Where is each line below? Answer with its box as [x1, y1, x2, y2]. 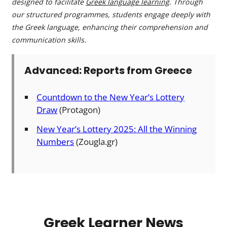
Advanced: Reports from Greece [24, 63, 192, 78]
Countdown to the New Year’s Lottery [36, 91, 185, 103]
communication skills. [12, 35, 86, 45]
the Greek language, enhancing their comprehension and [12, 22, 208, 32]
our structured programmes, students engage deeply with [12, 10, 210, 20]
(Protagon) [57, 104, 101, 116]
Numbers [36, 135, 74, 147]
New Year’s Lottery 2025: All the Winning [36, 123, 197, 135]
